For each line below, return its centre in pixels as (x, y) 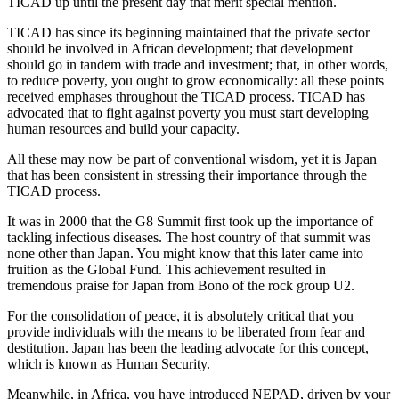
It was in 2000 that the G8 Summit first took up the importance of (190, 221)
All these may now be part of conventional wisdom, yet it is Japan (192, 159)
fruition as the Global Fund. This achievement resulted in (167, 269)
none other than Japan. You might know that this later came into (185, 253)
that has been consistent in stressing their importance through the (187, 175)
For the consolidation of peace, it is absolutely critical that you (180, 316)
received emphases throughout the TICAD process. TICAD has (186, 97)
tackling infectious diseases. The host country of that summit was (189, 237)
